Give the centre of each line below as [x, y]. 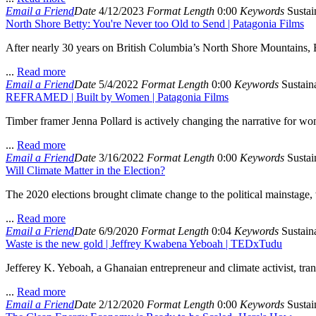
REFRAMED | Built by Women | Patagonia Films [117, 97]
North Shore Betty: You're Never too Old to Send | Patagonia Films [155, 24]
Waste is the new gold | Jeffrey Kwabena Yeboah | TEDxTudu [144, 244]
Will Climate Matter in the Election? [85, 170]
